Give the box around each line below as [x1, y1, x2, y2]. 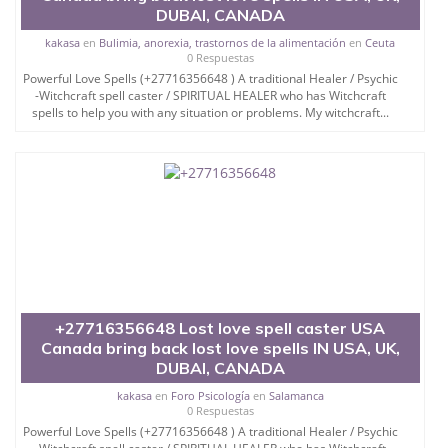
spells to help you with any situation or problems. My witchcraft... [31, 103, 389, 121]
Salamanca [268, 387, 324, 403]
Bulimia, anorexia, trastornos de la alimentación [99, 34, 347, 50]
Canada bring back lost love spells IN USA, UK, [40, 337, 400, 358]
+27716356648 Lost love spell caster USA [55, 317, 386, 338]
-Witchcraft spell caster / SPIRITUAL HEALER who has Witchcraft [34, 86, 386, 104]
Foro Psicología [170, 387, 250, 403]
